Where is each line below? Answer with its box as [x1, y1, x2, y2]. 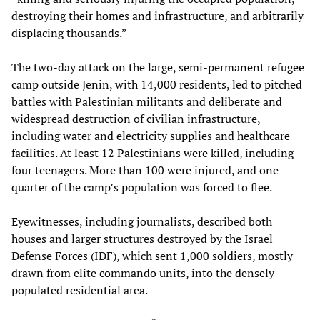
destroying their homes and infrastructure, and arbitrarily [11, 7, 304, 24]
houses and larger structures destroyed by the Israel [11, 230, 273, 246]
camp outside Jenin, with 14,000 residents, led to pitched [11, 76, 302, 92]
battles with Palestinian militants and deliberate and [11, 93, 282, 109]
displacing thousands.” [11, 24, 127, 41]
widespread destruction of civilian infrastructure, [11, 110, 260, 126]
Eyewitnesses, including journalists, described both [11, 213, 272, 229]
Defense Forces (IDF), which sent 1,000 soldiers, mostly [11, 247, 293, 264]
